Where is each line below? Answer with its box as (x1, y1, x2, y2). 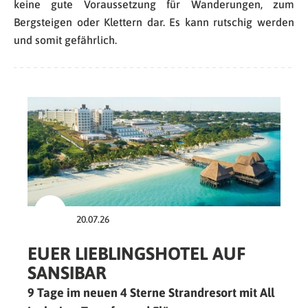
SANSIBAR (27, 263, 107, 284)
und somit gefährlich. (14, 34, 117, 47)
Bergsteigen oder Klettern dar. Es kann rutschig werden (14, 16, 294, 29)
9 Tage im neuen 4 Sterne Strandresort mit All (27, 285, 274, 300)
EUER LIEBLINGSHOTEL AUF (27, 243, 245, 265)
